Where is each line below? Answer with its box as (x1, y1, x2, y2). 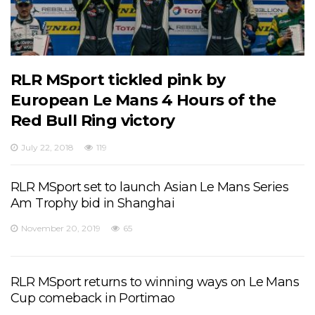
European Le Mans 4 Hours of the (11, 91, 276, 110)
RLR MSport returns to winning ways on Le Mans (11, 274, 299, 290)
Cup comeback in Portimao (11, 290, 175, 307)
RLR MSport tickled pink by (11, 70, 226, 90)
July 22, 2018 (21, 142, 74, 153)
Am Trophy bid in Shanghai (11, 195, 174, 212)
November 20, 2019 (21, 223, 101, 234)
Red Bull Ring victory (11, 111, 175, 131)
